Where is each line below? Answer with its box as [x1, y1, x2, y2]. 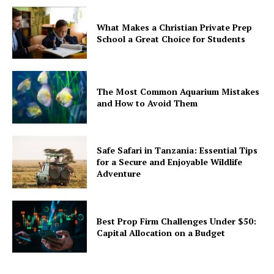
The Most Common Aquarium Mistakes [97, 86, 260, 98]
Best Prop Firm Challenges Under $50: [97, 215, 257, 227]
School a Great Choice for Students [97, 32, 246, 45]
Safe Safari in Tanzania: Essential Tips [97, 144, 258, 157]
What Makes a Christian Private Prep [97, 21, 253, 33]
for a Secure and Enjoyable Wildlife [97, 156, 243, 168]
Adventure [97, 168, 141, 180]
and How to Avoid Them [97, 97, 198, 109]
